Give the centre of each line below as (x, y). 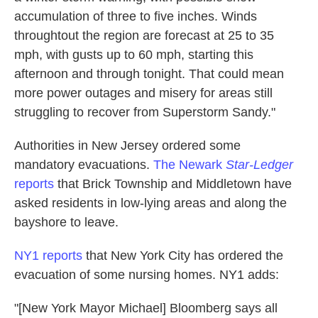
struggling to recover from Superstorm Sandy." (145, 112)
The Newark (190, 165)
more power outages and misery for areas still (143, 93)
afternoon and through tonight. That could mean (149, 74)
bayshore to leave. (66, 222)
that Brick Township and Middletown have (173, 184)
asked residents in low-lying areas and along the (150, 203)
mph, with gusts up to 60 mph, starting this (134, 55)
